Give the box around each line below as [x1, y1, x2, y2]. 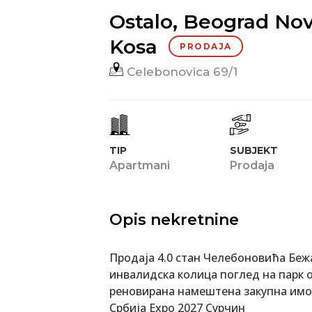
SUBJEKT [229, 143, 278, 157]
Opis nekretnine [109, 210, 239, 229]
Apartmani [109, 158, 170, 172]
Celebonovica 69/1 [123, 64, 237, 79]
